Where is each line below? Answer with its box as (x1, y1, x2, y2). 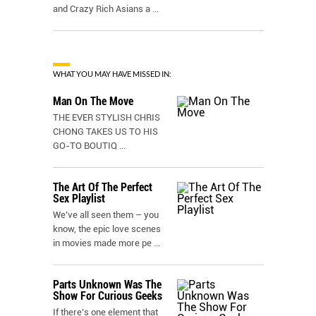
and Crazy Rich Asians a (53, 4, 150, 14)
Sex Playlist (53, 192, 105, 205)
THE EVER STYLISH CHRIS (53, 112, 160, 123)
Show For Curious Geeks (53, 289, 162, 303)
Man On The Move (53, 95, 133, 108)
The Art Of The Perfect (53, 181, 152, 194)
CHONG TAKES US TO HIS (53, 126, 158, 137)
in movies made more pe (53, 238, 152, 248)
